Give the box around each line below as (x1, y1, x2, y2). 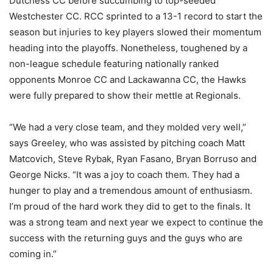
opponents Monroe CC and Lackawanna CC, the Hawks (9, 73, 246, 85)
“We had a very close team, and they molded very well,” (9, 121, 246, 133)
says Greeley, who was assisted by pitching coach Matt (9, 136, 245, 149)
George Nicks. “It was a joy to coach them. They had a (9, 168, 239, 180)
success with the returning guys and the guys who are (9, 232, 243, 244)
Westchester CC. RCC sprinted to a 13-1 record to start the (9, 10, 263, 22)
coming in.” (9, 247, 57, 260)
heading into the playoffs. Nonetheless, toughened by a (9, 41, 247, 54)
